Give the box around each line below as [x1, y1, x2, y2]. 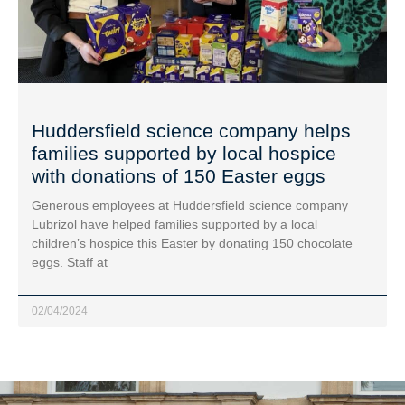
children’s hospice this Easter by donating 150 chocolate [32, 236, 353, 251]
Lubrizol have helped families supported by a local [32, 217, 317, 232]
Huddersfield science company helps [32, 120, 351, 142]
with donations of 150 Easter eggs [32, 165, 325, 187]
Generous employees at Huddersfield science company [32, 198, 348, 213]
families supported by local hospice [32, 143, 336, 165]
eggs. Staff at [32, 255, 108, 270]
